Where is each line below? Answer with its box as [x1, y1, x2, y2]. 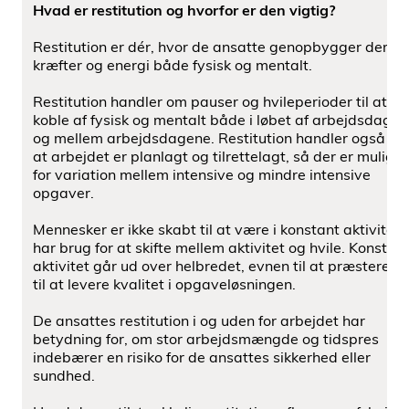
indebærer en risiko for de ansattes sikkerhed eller [33, 348, 371, 366]
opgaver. [33, 184, 94, 202]
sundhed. [33, 366, 95, 384]
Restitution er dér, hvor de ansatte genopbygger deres [33, 37, 404, 56]
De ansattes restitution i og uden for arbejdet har [33, 311, 365, 330]
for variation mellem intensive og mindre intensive [33, 165, 371, 184]
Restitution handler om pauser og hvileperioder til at [33, 92, 387, 110]
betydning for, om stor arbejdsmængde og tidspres [33, 330, 379, 348]
